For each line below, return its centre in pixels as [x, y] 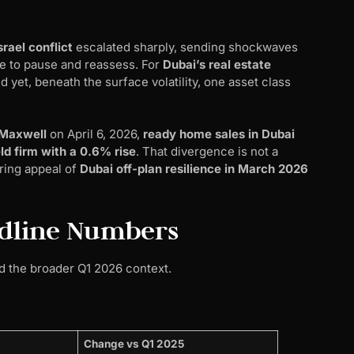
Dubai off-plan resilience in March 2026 [194, 169]
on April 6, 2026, [95, 134]
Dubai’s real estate [217, 64]
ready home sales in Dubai [219, 134]
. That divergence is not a [207, 152]
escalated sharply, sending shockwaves [185, 47]
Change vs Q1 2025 [134, 343]
